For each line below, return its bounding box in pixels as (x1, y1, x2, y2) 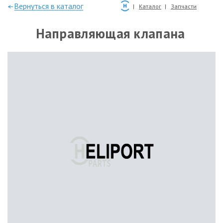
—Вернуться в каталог (7, 1, 83, 11)
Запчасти (171, 2, 197, 10)
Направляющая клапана (35, 25, 185, 42)
